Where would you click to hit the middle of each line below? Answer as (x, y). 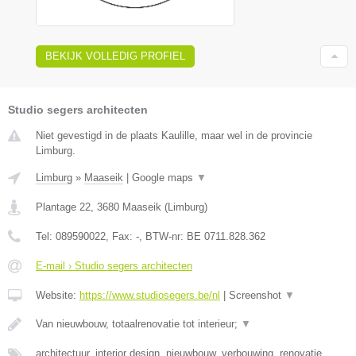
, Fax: (121, 236)
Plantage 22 (63, 207)
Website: (58, 295)
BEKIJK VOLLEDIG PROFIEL (115, 56)
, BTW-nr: (163, 236)
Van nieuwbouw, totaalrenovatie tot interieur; (138, 323)
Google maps (164, 177)
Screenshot (257, 295)
